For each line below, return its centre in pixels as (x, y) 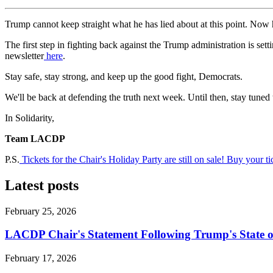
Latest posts (42, 185)
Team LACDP (39, 138)
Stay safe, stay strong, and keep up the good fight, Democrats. (125, 76)
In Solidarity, (32, 118)
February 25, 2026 (41, 211)
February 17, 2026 (41, 258)
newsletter (24, 55)
